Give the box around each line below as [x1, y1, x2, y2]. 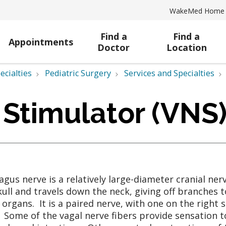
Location [166, 41, 207, 53]
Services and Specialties [124, 68, 214, 79]
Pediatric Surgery [45, 68, 111, 79]
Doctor [97, 41, 130, 53]
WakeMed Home [169, 6, 224, 16]
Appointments [8, 35, 73, 48]
